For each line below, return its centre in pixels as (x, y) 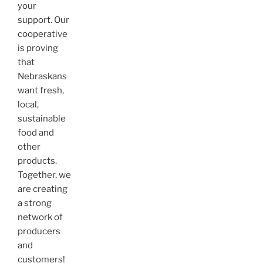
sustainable (42, 118)
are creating (43, 189)
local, (28, 104)
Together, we (44, 175)
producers (39, 231)
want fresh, (41, 90)
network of (40, 217)
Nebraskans (42, 76)
